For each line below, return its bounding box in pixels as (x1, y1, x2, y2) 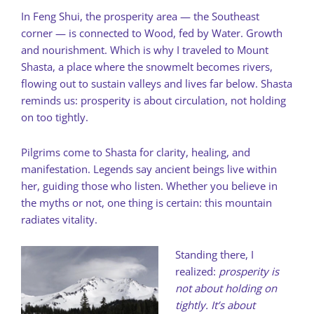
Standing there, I (175, 247, 254, 261)
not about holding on (175, 280, 277, 295)
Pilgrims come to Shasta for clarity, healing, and (21, 144, 250, 159)
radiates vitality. (21, 212, 97, 226)
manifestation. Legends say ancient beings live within (21, 161, 277, 176)
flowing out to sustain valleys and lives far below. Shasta (21, 76, 292, 90)
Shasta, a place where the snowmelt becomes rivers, (21, 59, 273, 74)
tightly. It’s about (175, 297, 255, 312)
